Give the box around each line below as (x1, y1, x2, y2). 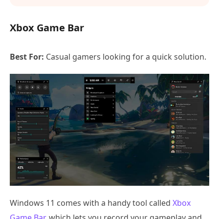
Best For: (10, 51, 44, 63)
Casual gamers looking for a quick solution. (44, 51, 206, 63)
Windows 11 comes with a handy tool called (10, 197, 173, 209)
